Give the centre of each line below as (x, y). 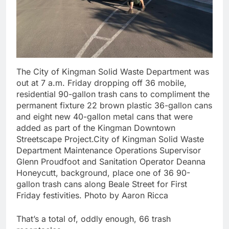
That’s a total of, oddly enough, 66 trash (94, 219)
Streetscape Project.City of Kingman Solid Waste (110, 139)
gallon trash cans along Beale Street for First (102, 184)
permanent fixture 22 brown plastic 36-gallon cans (114, 106)
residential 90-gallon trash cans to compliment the (113, 94)
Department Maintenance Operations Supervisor (109, 151)
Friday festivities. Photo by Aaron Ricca (92, 196)
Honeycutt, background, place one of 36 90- (103, 173)
